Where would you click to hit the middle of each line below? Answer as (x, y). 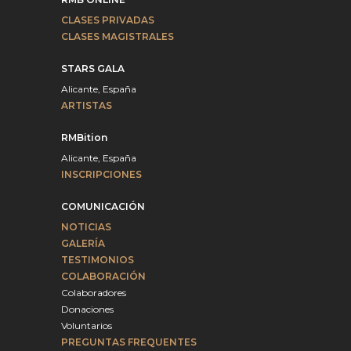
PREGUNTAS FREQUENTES (129, 342)
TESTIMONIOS (98, 260)
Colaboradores (94, 293)
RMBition (84, 138)
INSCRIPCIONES (101, 174)
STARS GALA (93, 69)
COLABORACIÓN (103, 276)
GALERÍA (83, 243)
